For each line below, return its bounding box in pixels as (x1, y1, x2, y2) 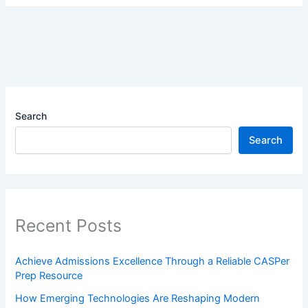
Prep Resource (15, 269, 83, 283)
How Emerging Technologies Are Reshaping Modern (15, 292, 261, 305)
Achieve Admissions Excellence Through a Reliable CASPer (15, 255, 290, 268)
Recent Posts (15, 215, 122, 236)
